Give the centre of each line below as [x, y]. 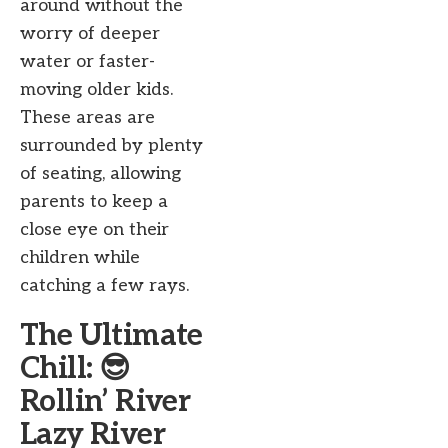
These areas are [87, 118]
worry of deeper [90, 34]
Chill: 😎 [75, 369]
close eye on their [94, 230]
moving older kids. [96, 90]
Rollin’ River [105, 402]
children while [80, 258]
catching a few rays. [104, 286]
